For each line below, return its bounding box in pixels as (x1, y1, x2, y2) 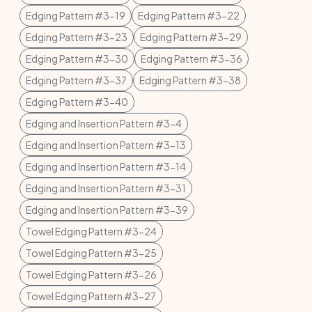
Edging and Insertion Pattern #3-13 (26, 139, 186, 151)
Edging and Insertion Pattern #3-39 (26, 203, 188, 216)
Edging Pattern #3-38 (139, 74, 241, 86)
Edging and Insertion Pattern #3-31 (26, 182, 186, 194)
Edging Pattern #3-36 (141, 52, 242, 65)
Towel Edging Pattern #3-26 (26, 268, 157, 281)
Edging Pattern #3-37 (26, 74, 127, 86)
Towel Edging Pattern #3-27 (26, 290, 156, 302)
